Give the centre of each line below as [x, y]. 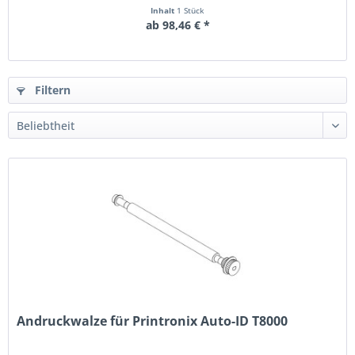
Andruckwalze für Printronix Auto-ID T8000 [153, 321]
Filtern [51, 90]
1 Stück [191, 10]
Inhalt [164, 10]
